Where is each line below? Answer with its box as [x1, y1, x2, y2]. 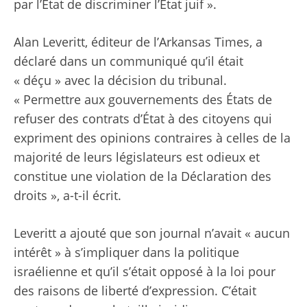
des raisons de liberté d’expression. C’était [14, 282, 256, 299]
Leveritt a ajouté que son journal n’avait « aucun [14, 225, 290, 242]
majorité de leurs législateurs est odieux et [14, 149, 260, 166]
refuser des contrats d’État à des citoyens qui [14, 110, 272, 127]
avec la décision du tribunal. [61, 72, 227, 89]
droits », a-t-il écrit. [14, 187, 121, 204]
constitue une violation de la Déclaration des [14, 168, 271, 185]
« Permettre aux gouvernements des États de [14, 91, 272, 108]
